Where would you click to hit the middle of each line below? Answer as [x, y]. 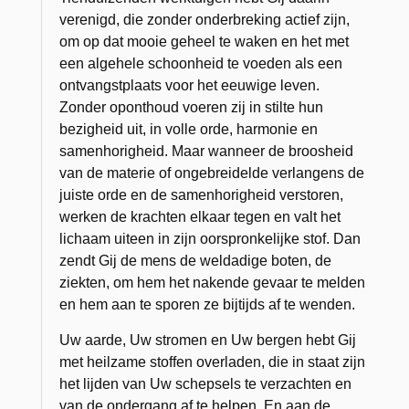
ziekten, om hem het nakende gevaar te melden [213, 282]
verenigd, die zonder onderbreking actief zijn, [205, 19]
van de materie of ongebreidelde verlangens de [212, 173]
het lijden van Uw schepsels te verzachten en [206, 383]
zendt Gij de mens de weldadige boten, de [196, 260]
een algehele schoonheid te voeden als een [201, 63]
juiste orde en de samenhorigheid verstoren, [202, 194]
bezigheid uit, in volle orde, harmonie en [189, 129]
